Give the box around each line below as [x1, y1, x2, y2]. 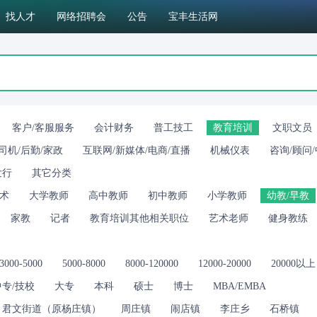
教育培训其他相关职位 [90, 213, 189, 224]
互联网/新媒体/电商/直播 [83, 145, 190, 156]
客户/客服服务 [12, 122, 74, 133]
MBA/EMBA [213, 281, 266, 292]
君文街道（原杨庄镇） [2, 304, 101, 314]
